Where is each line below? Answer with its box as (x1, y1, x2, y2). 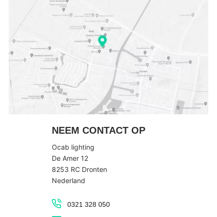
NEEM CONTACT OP (51, 124, 145, 136)
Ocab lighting (51, 142, 94, 151)
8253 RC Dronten (51, 165, 107, 173)
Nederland (51, 176, 85, 185)
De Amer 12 (51, 154, 88, 162)
